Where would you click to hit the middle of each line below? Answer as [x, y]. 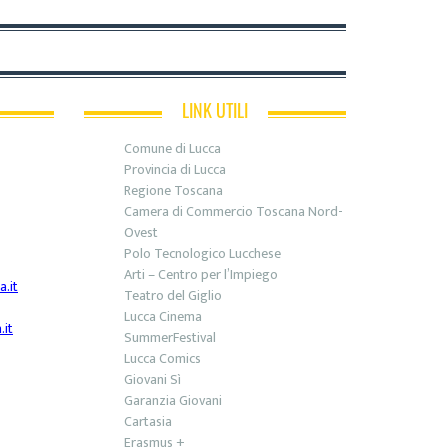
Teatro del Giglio [172, 295]
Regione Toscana [173, 190]
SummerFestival [169, 337]
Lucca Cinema [162, 316]
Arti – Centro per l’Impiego [200, 274]
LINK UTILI [214, 109]
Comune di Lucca [172, 148]
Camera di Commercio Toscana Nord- [233, 211]
